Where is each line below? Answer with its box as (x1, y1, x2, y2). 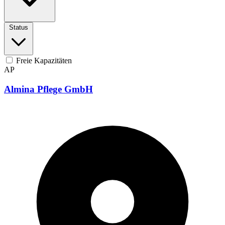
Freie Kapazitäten (14, 56, 72, 65)
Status (9, 23, 28, 31)
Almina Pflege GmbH (4, 83, 93, 94)
